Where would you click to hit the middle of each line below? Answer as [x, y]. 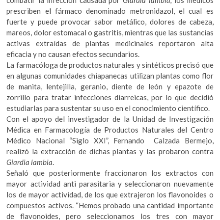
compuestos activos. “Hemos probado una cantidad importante [110, 206]
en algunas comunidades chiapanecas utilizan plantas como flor [110, 76]
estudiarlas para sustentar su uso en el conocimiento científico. [108, 108]
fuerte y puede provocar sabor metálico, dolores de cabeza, [110, 22]
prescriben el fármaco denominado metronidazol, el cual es [110, 11]
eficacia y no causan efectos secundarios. [73, 54]
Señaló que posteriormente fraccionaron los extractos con [110, 173]
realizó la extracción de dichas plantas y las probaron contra [110, 151]
